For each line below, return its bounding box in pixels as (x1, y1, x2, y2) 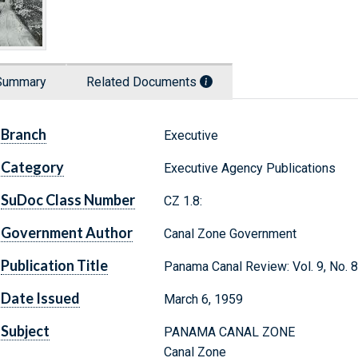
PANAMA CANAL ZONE (163, 324, 295, 340)
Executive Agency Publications (163, 161, 336, 177)
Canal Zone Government (163, 226, 296, 242)
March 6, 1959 (163, 292, 243, 308)
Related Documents (86, 74, 200, 90)
